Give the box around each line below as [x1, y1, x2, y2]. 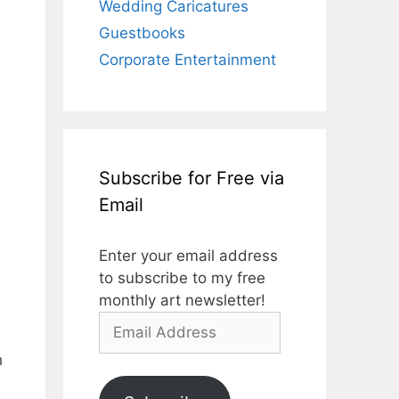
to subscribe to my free [99, 268, 265, 287]
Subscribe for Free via [99, 167, 284, 189]
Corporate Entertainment [99, 50, 276, 69]
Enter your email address [99, 246, 278, 265]
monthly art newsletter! [99, 290, 265, 309]
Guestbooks [99, 23, 185, 42]
